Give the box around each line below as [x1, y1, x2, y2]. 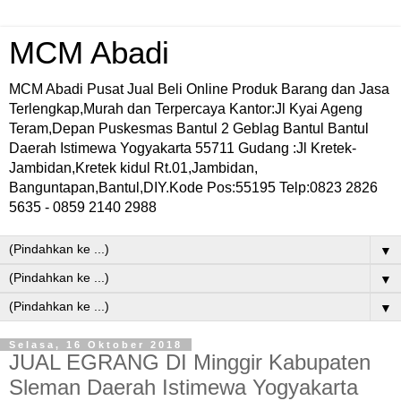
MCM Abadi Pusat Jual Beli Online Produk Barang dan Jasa [9, 81, 389, 97]
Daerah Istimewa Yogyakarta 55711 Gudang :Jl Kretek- [9, 141, 356, 156]
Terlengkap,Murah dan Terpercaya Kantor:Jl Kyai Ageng [9, 101, 363, 116]
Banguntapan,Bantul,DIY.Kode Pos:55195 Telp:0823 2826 [9, 180, 378, 195]
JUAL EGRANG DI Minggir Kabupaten [9, 350, 371, 374]
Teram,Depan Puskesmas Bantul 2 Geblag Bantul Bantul [9, 121, 369, 136]
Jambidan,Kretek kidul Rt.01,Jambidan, [9, 160, 258, 175]
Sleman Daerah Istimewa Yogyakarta [9, 375, 358, 399]
